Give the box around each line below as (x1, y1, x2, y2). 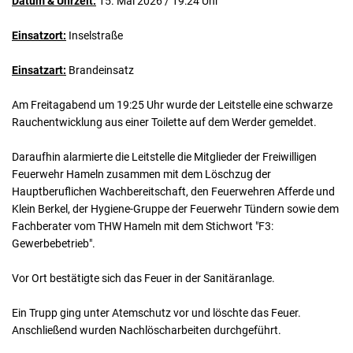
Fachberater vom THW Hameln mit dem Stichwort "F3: (12, 220, 273, 232)
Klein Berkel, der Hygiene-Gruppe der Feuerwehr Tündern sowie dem (12, 203, 339, 215)
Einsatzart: (12, 64, 66, 76)
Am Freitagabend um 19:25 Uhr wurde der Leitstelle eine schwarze (12, 98, 333, 111)
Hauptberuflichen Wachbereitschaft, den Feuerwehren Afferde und (12, 185, 335, 198)
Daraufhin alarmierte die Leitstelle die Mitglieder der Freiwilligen (12, 150, 317, 163)
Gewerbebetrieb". (12, 237, 95, 250)
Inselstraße (66, 29, 123, 42)
